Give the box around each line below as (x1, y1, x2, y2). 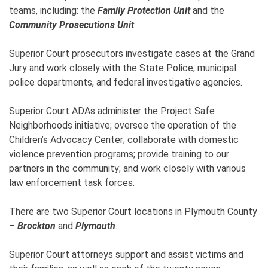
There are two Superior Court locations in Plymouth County (9, 205, 257, 217)
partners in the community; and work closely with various (9, 162, 246, 174)
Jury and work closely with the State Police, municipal (9, 62, 236, 74)
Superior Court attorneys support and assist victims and (9, 248, 243, 260)
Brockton (17, 220, 56, 232)
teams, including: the (9, 4, 98, 16)
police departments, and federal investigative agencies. (9, 76, 242, 88)
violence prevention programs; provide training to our (9, 148, 229, 160)
